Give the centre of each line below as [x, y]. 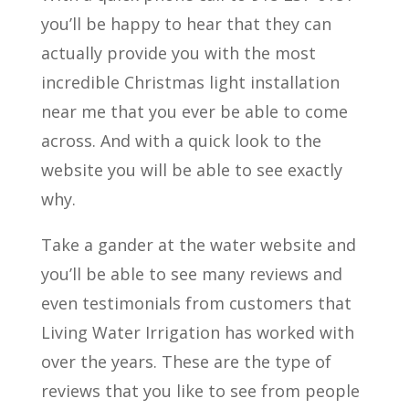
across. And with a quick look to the [181, 140]
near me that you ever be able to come [194, 111]
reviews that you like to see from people [200, 390]
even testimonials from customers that [196, 303]
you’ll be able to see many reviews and [191, 273]
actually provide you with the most [178, 52]
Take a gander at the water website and [198, 244]
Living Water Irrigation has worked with [197, 332]
